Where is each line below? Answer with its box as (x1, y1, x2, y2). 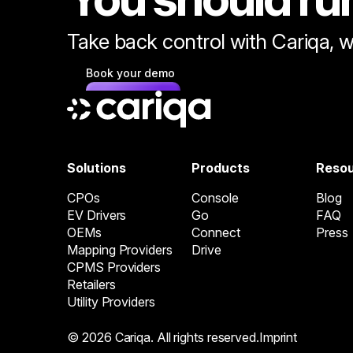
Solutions (67, 159, 126, 176)
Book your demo (86, 65, 176, 80)
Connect (191, 224, 240, 240)
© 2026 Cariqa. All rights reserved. (67, 329, 259, 345)
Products (191, 159, 250, 176)
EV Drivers (67, 206, 127, 223)
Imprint (258, 329, 298, 345)
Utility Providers (67, 293, 155, 310)
